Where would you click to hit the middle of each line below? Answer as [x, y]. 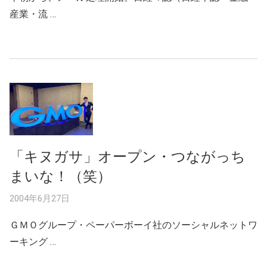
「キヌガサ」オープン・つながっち [128, 156]
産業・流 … [33, 14]
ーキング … [33, 241]
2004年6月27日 [40, 198]
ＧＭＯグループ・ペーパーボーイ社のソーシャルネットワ [133, 225]
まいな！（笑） [60, 176]
